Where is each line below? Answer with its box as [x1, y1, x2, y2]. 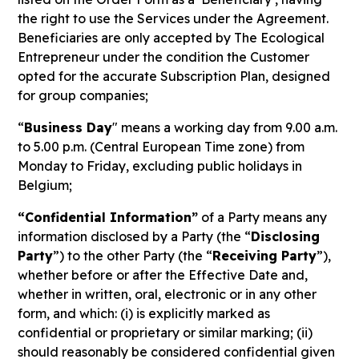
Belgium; [18, 177, 73, 193]
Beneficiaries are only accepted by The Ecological [18, 30, 325, 46]
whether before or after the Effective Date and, [18, 267, 309, 283]
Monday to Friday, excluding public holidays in [18, 158, 303, 174]
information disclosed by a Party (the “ [18, 228, 252, 244]
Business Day [24, 119, 113, 135]
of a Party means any [198, 209, 328, 225]
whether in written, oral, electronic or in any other [18, 286, 317, 302]
